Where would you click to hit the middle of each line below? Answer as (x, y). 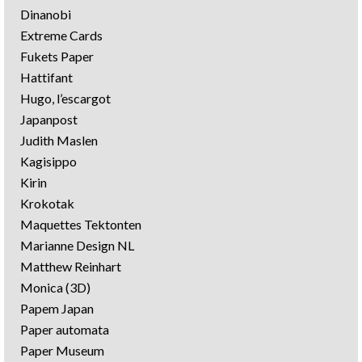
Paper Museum (62, 350)
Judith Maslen (59, 140)
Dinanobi (46, 14)
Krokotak (47, 203)
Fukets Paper (57, 56)
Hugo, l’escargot (65, 98)
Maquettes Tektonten (81, 224)
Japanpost (49, 119)
